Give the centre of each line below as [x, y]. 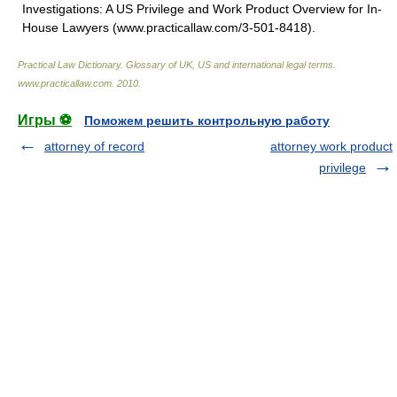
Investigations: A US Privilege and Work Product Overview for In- [202, 9]
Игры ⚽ [45, 120]
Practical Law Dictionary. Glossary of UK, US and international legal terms [175, 65]
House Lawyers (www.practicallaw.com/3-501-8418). [169, 27]
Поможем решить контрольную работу [207, 121]
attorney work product [331, 146]
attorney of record [94, 146]
